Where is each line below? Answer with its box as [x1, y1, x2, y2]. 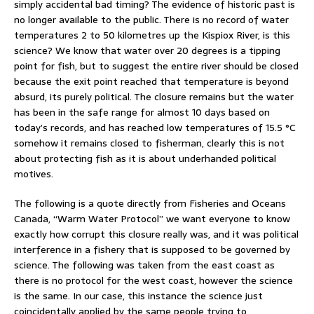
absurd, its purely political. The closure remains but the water [14, 88, 294, 104]
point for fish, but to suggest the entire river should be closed [14, 57, 299, 74]
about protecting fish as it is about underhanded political [14, 150, 276, 166]
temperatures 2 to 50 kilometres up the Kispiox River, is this [14, 27, 290, 43]
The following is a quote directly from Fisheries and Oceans [14, 195, 286, 211]
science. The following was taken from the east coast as [14, 257, 275, 273]
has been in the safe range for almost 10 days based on [14, 104, 270, 120]
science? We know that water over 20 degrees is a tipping [14, 42, 280, 58]
